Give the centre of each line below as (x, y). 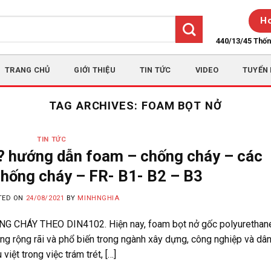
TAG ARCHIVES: (95, 106)
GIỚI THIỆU (95, 70)
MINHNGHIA (99, 198)
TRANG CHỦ (28, 70)
